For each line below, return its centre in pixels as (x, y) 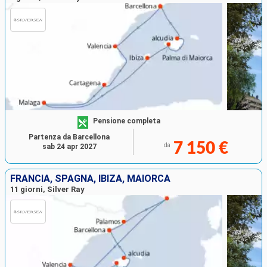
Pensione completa (127, 121)
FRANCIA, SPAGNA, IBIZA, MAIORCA (90, 179)
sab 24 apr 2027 (69, 147)
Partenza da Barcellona (69, 137)
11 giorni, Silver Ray (47, 190)
